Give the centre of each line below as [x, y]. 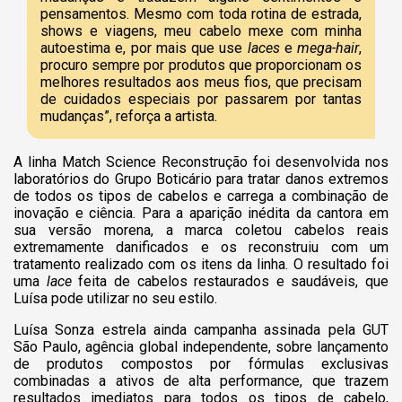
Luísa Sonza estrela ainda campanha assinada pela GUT [201, 329]
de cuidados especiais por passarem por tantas [201, 99]
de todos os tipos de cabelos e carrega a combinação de [201, 196]
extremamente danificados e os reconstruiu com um [201, 247]
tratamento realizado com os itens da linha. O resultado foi [201, 264]
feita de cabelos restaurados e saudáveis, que [233, 281]
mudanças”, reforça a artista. [129, 116]
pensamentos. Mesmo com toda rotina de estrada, [201, 13]
